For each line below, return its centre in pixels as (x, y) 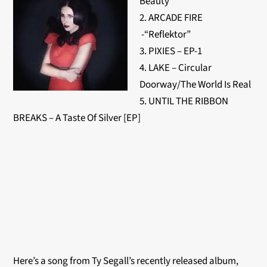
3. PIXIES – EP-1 (171, 51)
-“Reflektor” (165, 35)
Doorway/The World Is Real (195, 85)
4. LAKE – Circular (176, 68)
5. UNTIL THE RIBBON (184, 101)
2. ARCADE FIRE (171, 18)
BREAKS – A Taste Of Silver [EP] (77, 118)
